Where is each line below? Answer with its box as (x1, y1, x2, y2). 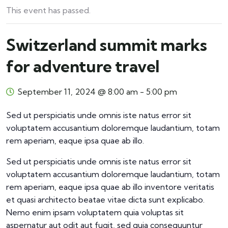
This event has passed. (6, 5, 91, 15)
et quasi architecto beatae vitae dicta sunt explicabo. (6, 194, 205, 205)
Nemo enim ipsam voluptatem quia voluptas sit (6, 207, 184, 217)
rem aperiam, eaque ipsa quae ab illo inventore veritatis (6, 182, 214, 192)
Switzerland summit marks (6, 35, 207, 55)
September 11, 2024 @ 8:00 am (17, 87, 138, 97)
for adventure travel (6, 56, 160, 76)
